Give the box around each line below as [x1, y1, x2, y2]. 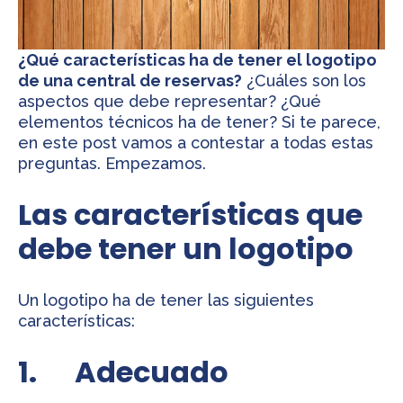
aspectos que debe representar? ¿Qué [18, 92, 321, 112]
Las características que [18, 193, 363, 235]
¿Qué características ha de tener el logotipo [18, 50, 377, 70]
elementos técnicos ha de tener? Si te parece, [18, 112, 381, 132]
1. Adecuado [18, 351, 228, 392]
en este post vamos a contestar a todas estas [18, 133, 373, 153]
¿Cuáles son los [242, 71, 366, 91]
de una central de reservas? [18, 71, 242, 91]
